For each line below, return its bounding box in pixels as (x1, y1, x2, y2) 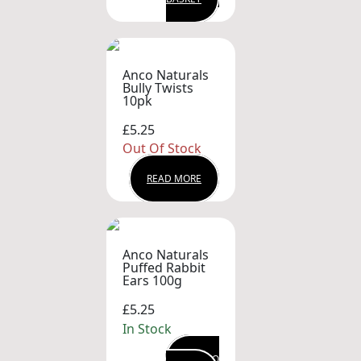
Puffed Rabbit (122, 259, 205, 277)
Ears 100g (122, 272, 182, 290)
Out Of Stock (122, 139, 201, 158)
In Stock (122, 319, 172, 338)
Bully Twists (122, 78, 193, 97)
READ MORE (147, 172, 201, 186)
